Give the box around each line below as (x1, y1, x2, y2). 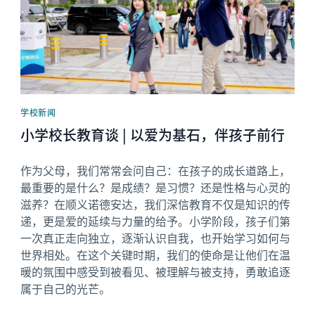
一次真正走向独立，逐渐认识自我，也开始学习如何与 (20, 229, 291, 246)
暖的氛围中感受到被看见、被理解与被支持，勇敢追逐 (20, 262, 291, 280)
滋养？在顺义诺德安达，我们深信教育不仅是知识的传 (20, 195, 291, 212)
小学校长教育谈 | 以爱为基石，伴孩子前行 (20, 124, 285, 145)
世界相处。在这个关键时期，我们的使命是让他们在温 (20, 245, 291, 263)
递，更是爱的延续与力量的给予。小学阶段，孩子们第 (20, 212, 291, 229)
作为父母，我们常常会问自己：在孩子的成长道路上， (20, 161, 291, 179)
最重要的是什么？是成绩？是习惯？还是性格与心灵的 (20, 178, 291, 195)
